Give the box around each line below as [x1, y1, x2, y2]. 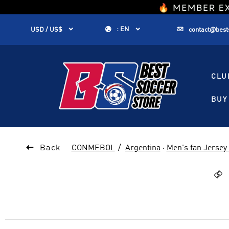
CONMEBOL [71, 144, 115, 152]
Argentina [125, 144, 161, 152]
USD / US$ [31, 27, 62, 33]
